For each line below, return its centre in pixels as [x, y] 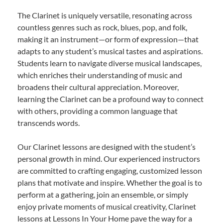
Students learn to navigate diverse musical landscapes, [110, 63]
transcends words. [49, 122]
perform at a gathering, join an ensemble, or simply [103, 194]
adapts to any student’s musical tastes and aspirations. [110, 51]
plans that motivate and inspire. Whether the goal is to [110, 182]
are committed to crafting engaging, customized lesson [110, 170]
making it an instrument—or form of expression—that [108, 39]
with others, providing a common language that [98, 111]
